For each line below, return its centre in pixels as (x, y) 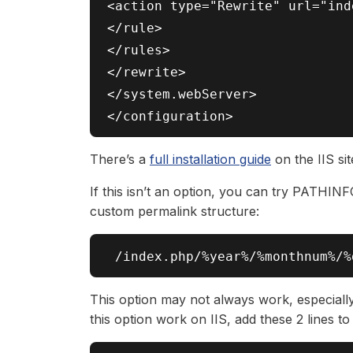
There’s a (120, 159)
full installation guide (210, 159)
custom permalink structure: (175, 211)
